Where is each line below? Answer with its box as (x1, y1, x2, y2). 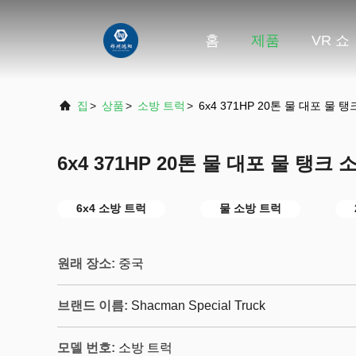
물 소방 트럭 (219, 202, 281, 215)
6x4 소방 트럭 (76, 202, 146, 215)
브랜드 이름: (57, 299, 128, 312)
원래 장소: (57, 257, 115, 270)
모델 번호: (57, 341, 115, 354)
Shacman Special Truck (131, 299, 265, 312)
